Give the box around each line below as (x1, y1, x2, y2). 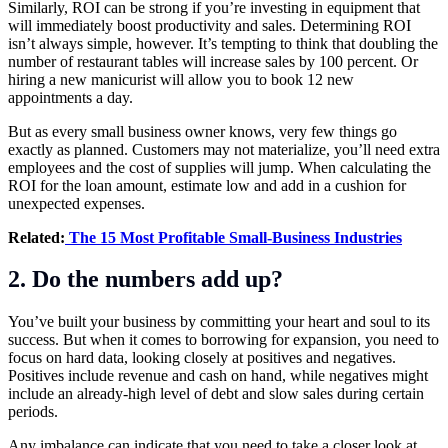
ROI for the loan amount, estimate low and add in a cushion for (8, 176, 406, 194)
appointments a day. (8, 88, 133, 106)
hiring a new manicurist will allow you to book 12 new (8, 70, 354, 88)
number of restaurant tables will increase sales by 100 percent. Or (8, 52, 418, 70)
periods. (8, 403, 58, 421)
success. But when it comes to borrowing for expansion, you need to (8, 331, 439, 349)
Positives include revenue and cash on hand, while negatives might (8, 367, 428, 385)
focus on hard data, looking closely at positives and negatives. (8, 349, 396, 367)
